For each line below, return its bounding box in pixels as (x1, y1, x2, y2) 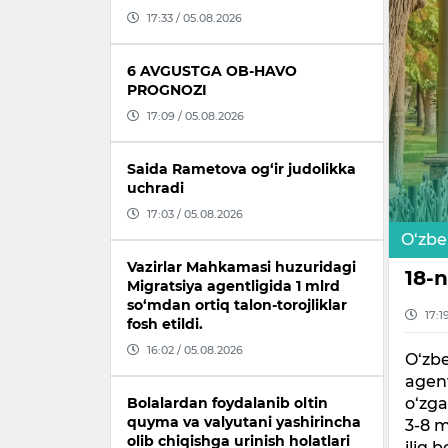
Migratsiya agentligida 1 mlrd (127, 277, 340, 296)
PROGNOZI (127, 81, 207, 100)
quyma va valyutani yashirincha (127, 413, 361, 432)
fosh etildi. (127, 315, 203, 334)
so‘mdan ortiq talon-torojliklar (127, 296, 347, 315)
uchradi (127, 179, 184, 198)
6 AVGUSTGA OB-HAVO (127, 62, 297, 81)
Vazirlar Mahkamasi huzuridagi (127, 258, 356, 277)
